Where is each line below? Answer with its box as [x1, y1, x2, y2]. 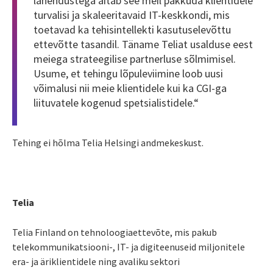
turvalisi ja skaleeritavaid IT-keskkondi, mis [34, 7, 230, 22]
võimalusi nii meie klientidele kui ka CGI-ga [34, 80, 227, 95]
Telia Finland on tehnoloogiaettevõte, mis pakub [12, 225, 217, 238]
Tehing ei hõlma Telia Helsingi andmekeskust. [12, 136, 204, 149]
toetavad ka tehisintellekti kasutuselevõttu [34, 22, 231, 37]
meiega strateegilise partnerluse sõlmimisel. [34, 51, 236, 66]
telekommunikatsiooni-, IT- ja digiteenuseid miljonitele [12, 240, 245, 253]
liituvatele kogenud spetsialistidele [34, 95, 193, 110]
